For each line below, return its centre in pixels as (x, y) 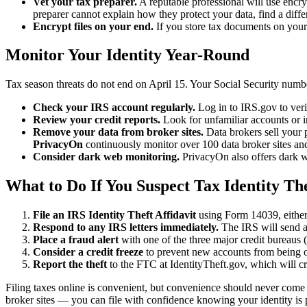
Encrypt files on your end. (93, 26)
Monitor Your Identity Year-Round (127, 55)
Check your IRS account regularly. (114, 108)
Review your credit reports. (97, 120)
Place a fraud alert (76, 240)
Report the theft (70, 265)
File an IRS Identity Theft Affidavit (114, 215)
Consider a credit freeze (88, 252)
